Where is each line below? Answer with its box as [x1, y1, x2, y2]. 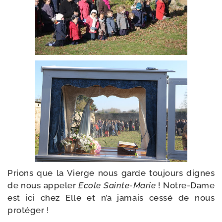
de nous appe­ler [7, 180, 79, 190]
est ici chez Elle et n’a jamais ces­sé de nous [7, 193, 215, 203]
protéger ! [7, 205, 51, 215]
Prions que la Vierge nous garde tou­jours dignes [7, 168, 215, 178]
